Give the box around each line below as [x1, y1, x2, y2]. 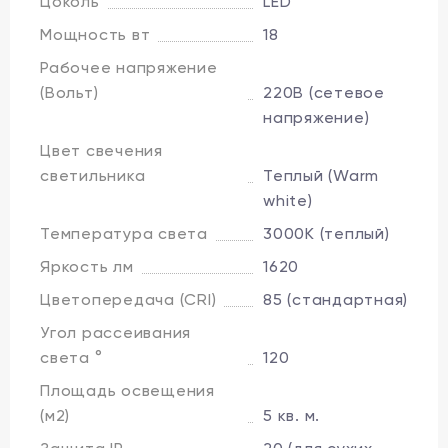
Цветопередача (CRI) [40, 289, 217, 309]
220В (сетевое [263, 82, 385, 102]
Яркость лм [40, 256, 134, 276]
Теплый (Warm [263, 165, 379, 185]
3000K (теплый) [263, 223, 390, 243]
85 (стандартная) [263, 289, 408, 309]
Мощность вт [40, 24, 151, 44]
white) [263, 190, 313, 210]
